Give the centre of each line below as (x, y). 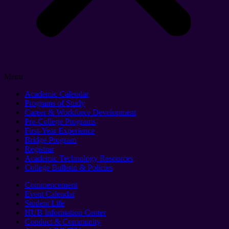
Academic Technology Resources (79, 158)
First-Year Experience (60, 131)
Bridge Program (50, 140)
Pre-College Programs (60, 122)
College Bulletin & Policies (68, 168)
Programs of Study (55, 103)
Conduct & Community (63, 222)
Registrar (39, 149)
